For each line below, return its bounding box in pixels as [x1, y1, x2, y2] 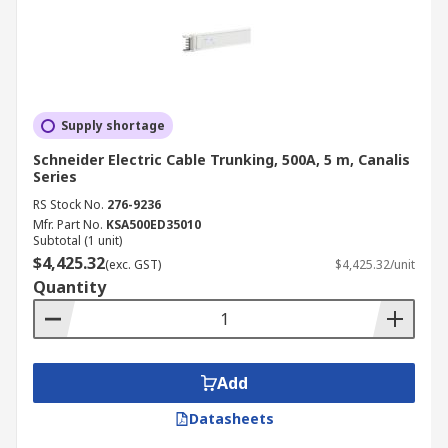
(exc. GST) [105, 256, 161, 273]
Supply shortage [61, 117, 165, 134]
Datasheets [188, 409, 274, 428]
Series [33, 167, 77, 186]
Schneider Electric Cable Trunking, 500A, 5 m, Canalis [33, 150, 410, 169]
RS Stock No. [33, 196, 104, 213]
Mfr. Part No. [33, 216, 103, 233]
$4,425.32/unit [335, 256, 415, 273]
